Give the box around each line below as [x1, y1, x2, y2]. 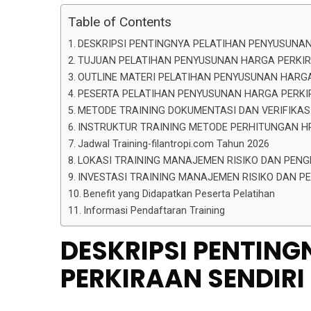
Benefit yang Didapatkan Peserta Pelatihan [83, 188, 275, 201]
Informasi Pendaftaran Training [83, 205, 225, 217]
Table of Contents [68, 14, 171, 31]
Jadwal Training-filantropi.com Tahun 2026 [77, 138, 269, 151]
